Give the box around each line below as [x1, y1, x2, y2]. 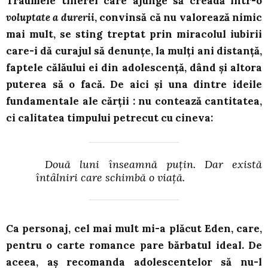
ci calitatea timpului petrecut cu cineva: [6, 111, 213, 125]
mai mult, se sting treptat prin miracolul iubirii [6, 28, 262, 41]
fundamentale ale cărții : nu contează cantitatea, [6, 95, 262, 108]
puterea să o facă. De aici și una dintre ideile [6, 78, 262, 92]
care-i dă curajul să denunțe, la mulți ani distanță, [6, 44, 262, 58]
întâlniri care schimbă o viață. [36, 170, 185, 185]
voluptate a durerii [6, 11, 95, 25]
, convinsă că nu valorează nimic [94, 11, 263, 25]
